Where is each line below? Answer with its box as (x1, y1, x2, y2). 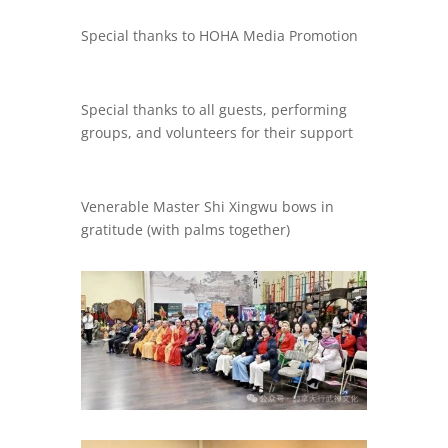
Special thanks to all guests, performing (80, 100, 347, 119)
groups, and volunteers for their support (80, 123, 353, 142)
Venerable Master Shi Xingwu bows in (80, 197, 334, 216)
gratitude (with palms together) (80, 220, 290, 239)
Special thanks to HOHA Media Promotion (80, 26, 358, 45)
